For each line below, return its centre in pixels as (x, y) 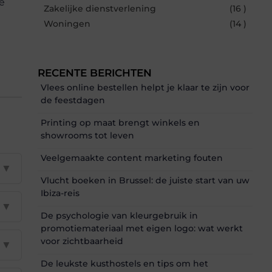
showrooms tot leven (87, 135)
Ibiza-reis (60, 193)
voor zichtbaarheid (82, 241)
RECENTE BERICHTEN (95, 73)
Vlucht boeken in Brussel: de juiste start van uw (145, 180)
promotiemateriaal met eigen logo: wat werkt (142, 228)
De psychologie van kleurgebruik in (119, 215)
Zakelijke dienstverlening (100, 8)
